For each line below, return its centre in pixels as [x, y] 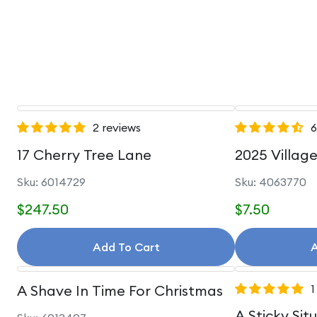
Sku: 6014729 [51, 182]
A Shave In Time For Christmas [120, 290]
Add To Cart [126, 247]
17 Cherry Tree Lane [84, 154]
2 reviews [117, 127]
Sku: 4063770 [271, 182]
